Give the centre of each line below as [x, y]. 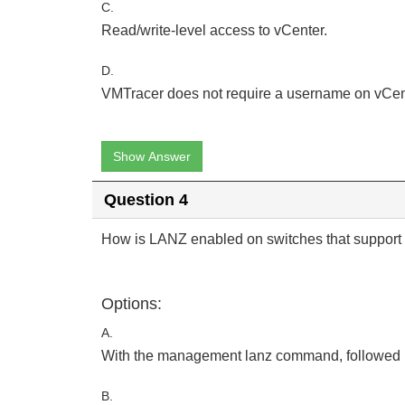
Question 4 [146, 199]
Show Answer [152, 156]
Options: [132, 304]
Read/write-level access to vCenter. [214, 30]
